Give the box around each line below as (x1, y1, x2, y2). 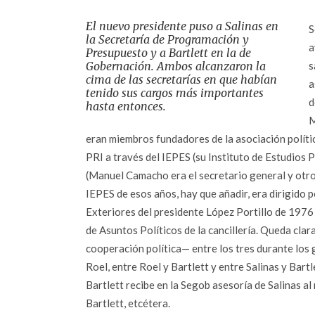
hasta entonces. (86, 99, 166, 113)
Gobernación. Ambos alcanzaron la (86, 59, 266, 73)
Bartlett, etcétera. (86, 297, 170, 309)
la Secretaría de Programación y (86, 32, 249, 46)
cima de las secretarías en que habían (86, 72, 277, 86)
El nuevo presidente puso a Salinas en (86, 19, 278, 33)
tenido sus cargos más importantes (86, 86, 264, 100)
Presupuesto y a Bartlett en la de (86, 46, 251, 60)
